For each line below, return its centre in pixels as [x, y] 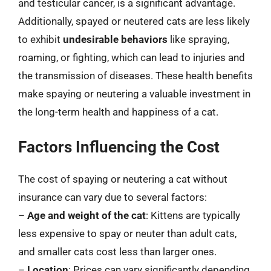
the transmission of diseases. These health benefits [135, 75]
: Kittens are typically [193, 215]
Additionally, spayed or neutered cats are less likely [134, 21]
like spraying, [198, 39]
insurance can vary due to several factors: [113, 197]
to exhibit [41, 39]
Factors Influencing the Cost [119, 147]
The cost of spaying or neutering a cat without [123, 179]
